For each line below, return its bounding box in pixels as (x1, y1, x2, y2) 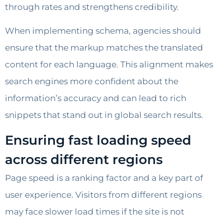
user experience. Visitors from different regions (5, 189, 202, 200)
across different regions (5, 151, 163, 167)
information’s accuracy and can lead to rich (5, 93, 186, 104)
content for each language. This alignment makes (5, 59, 213, 70)
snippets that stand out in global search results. (5, 110, 203, 120)
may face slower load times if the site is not (5, 206, 184, 217)
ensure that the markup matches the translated (5, 43, 203, 53)
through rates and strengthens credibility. (5, 1, 179, 12)
